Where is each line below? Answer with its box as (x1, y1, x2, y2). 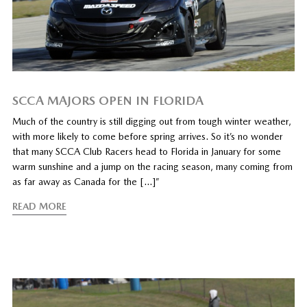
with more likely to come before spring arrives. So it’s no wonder (12, 130, 283, 142)
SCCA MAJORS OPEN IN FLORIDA (12, 93, 204, 108)
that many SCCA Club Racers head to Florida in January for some (12, 145, 281, 157)
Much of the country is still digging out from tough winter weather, (12, 115, 291, 127)
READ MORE (12, 200, 66, 212)
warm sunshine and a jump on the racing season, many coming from (12, 160, 293, 172)
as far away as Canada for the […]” (12, 175, 160, 187)
